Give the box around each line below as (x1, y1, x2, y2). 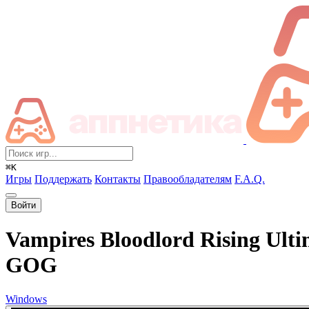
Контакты (94, 173, 141, 185)
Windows (6, 292, 47, 305)
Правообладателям (143, 173, 232, 185)
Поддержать (34, 173, 92, 185)
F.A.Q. (235, 173, 265, 185)
